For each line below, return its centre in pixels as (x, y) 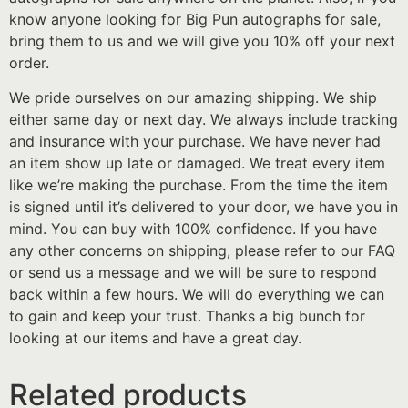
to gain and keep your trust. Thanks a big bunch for (187, 316)
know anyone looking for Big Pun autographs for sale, (195, 19)
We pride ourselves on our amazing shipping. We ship (193, 98)
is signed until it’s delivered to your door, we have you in (204, 207)
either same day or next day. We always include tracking (204, 120)
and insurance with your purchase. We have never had (195, 142)
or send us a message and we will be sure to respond (193, 273)
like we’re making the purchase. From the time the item (199, 185)
